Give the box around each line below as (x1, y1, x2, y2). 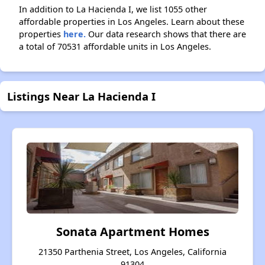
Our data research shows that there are (86, 28, 246, 40)
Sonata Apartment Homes (56, 224, 209, 240)
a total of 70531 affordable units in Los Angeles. (19, 41, 211, 53)
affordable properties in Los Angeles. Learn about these (19, 16, 244, 28)
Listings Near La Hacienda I (7, 89, 156, 104)
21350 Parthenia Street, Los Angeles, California (38, 246, 227, 258)
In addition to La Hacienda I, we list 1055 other (19, 4, 207, 15)
